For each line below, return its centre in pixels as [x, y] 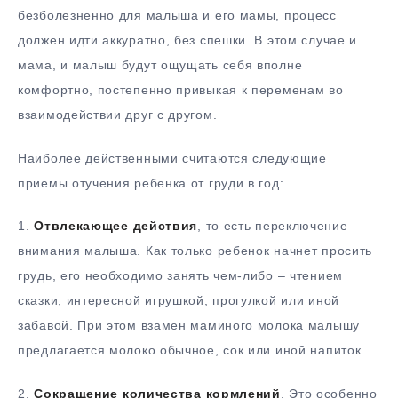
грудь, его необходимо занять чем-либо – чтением [180, 276]
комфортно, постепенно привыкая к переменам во [181, 89]
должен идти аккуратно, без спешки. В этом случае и [188, 40]
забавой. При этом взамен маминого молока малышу [189, 326]
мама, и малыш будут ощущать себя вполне [160, 64]
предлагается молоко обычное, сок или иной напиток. [192, 350]
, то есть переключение [273, 226]
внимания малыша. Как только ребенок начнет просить [195, 251]
